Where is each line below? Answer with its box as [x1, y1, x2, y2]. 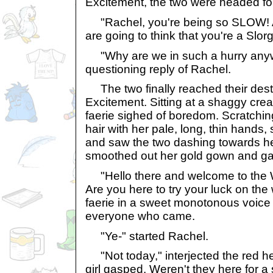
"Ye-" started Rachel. [85, 229, 208, 243]
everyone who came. [85, 209, 195, 222]
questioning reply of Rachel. [85, 62, 231, 76]
